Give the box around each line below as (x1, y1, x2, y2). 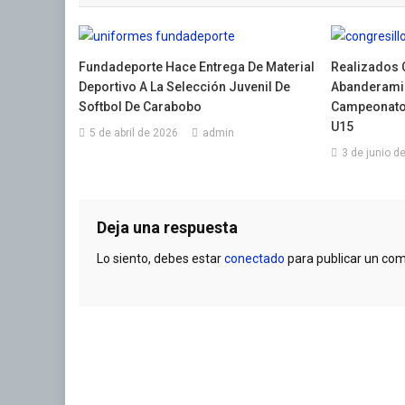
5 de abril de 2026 (89, 127, 179, 140)
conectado (224, 251, 285, 267)
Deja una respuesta (97, 218, 238, 238)
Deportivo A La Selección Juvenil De (79, 80, 291, 95)
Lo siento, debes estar (97, 251, 224, 267)
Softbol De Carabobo (79, 99, 202, 115)
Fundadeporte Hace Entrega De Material (79, 60, 316, 75)
